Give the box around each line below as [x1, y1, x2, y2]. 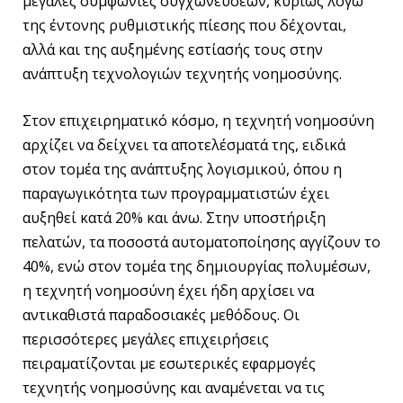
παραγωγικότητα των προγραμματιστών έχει [22, 184, 329, 203]
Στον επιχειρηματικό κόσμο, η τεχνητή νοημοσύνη [22, 111, 374, 130]
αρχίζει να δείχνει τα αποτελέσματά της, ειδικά [22, 135, 345, 155]
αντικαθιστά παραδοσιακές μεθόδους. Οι [22, 305, 300, 325]
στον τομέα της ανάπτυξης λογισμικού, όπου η [22, 159, 342, 179]
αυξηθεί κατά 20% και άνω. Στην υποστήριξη [22, 208, 326, 228]
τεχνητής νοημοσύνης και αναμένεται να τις [22, 378, 325, 398]
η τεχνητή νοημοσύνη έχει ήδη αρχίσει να [22, 281, 314, 300]
